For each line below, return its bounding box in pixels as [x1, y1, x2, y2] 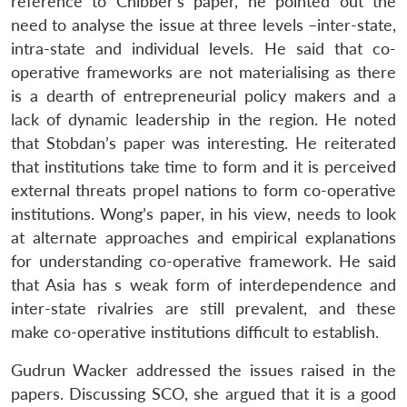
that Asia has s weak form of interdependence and [11, 275, 396, 295]
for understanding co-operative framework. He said [11, 252, 396, 272]
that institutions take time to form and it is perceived [11, 157, 396, 177]
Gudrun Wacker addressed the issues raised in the [11, 361, 396, 381]
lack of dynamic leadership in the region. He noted [11, 110, 396, 130]
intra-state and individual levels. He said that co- [11, 39, 396, 59]
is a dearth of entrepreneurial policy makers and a [11, 86, 396, 106]
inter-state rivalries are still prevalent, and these [11, 299, 396, 319]
